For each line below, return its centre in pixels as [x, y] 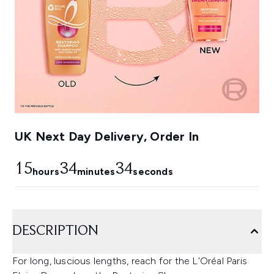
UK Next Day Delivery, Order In [107, 137]
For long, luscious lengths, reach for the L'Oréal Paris [130, 261]
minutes [96, 172]
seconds [153, 172]
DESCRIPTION [55, 231]
